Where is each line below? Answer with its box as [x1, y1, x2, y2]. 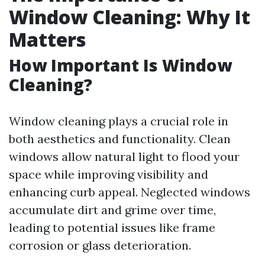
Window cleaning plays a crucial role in [9, 114, 228, 128]
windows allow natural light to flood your [9, 149, 240, 164]
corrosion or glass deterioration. [9, 238, 191, 253]
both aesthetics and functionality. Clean [9, 131, 231, 146]
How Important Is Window [9, 54, 232, 76]
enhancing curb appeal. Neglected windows [9, 185, 250, 199]
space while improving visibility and [9, 167, 208, 182]
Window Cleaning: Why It [9, 4, 250, 30]
